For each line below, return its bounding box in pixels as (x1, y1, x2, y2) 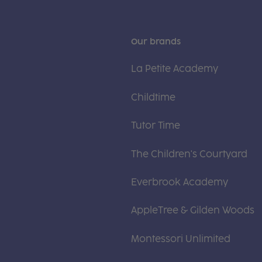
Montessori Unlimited (131, 233, 230, 244)
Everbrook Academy (131, 176, 228, 188)
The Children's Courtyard (131, 148, 247, 160)
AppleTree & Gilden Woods (131, 205, 254, 216)
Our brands (131, 37, 181, 47)
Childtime (131, 91, 175, 103)
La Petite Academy (131, 63, 218, 75)
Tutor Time (131, 120, 180, 132)
